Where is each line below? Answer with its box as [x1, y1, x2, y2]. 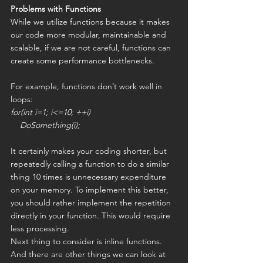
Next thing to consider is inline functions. [11, 236, 164, 247]
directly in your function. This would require [11, 210, 173, 221]
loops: [11, 94, 33, 105]
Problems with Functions [11, 4, 101, 15]
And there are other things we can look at [11, 249, 168, 260]
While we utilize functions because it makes [11, 16, 172, 28]
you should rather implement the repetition [11, 197, 173, 208]
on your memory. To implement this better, [11, 184, 171, 195]
